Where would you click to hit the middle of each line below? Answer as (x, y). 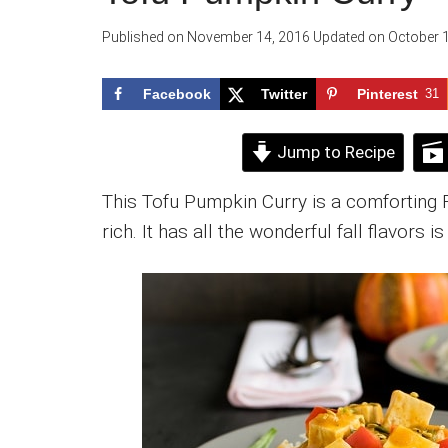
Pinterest (387, 94)
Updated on (349, 37)
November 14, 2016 (247, 37)
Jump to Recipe (333, 151)
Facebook (177, 94)
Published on (143, 37)
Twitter (284, 94)
